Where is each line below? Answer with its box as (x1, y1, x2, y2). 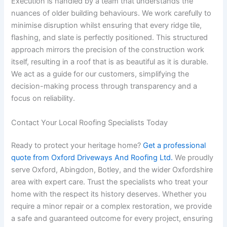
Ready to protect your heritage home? (11, 141, 143, 150)
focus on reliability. (11, 94, 75, 103)
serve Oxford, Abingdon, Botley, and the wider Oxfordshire (11, 165, 213, 175)
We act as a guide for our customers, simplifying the (11, 69, 190, 79)
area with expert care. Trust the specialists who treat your (11, 177, 208, 187)
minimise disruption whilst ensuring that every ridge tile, (11, 21, 202, 30)
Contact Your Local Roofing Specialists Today (11, 118, 168, 127)
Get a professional (143, 141, 206, 150)
